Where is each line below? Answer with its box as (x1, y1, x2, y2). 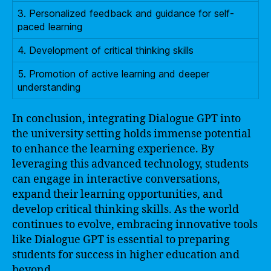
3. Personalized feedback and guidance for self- (18, 7, 234, 19)
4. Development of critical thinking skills (18, 44, 194, 56)
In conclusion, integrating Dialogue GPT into (12, 111, 241, 126)
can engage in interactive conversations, (12, 172, 220, 186)
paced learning (18, 20, 82, 33)
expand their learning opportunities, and (12, 187, 223, 201)
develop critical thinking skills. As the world (12, 202, 239, 217)
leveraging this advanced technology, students (12, 157, 249, 171)
